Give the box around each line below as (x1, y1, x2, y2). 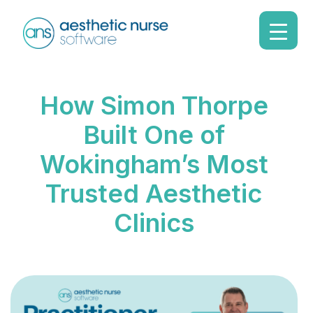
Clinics (113, 208, 194, 238)
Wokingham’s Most (39, 149, 268, 180)
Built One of (82, 119, 225, 150)
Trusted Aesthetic (45, 178, 263, 209)
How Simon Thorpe (39, 90, 268, 121)
